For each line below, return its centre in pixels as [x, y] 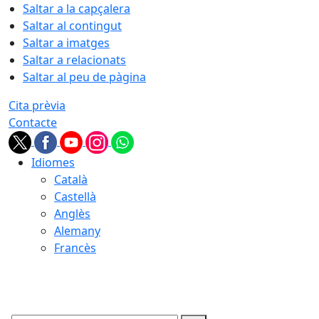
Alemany [77, 231]
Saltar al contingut [72, 26]
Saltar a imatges [66, 43]
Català [71, 179]
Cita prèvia [37, 105]
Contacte [33, 122]
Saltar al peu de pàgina [84, 77]
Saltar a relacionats [74, 60]
